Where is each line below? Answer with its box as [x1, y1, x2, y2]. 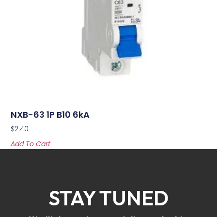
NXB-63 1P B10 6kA [11, 108, 90, 121]
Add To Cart [11, 139, 51, 149]
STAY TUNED [48, 185, 169, 211]
